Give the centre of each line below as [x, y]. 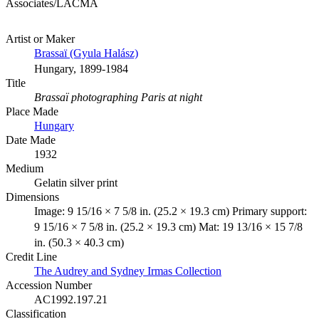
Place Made [32, 112]
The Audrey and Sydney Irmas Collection [128, 271]
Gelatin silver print [76, 183]
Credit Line [31, 257]
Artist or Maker [40, 39]
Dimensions [32, 197]
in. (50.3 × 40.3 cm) [79, 243]
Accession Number [49, 286]
